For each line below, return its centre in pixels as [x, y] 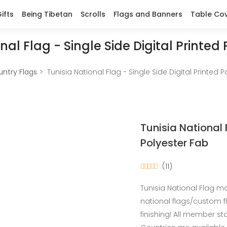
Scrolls [93, 14]
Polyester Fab [174, 143]
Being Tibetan [47, 14]
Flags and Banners [148, 14]
